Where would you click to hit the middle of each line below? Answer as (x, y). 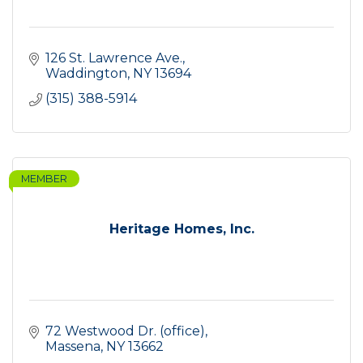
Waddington (86, 74)
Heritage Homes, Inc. (181, 229)
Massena (73, 347)
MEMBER (44, 179)
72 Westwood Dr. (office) (125, 331)
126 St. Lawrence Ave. (114, 58)
